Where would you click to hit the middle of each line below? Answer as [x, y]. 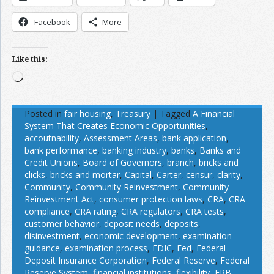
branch [180, 162]
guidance [42, 248]
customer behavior [62, 223]
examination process [106, 248]
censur [199, 174]
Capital [138, 174]
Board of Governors [122, 162]
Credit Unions [51, 162]
